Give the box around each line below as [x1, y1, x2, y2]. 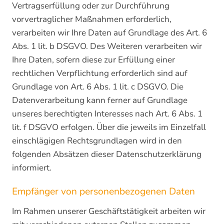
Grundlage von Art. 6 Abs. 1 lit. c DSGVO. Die [12, 81, 183, 92]
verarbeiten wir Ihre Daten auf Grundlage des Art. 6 [12, 27, 207, 38]
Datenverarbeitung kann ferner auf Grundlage [12, 94, 187, 106]
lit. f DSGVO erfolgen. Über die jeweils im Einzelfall [12, 121, 206, 133]
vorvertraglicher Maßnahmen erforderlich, [12, 13, 171, 25]
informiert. [12, 162, 51, 173]
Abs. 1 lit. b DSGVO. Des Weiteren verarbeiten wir [12, 40, 202, 52]
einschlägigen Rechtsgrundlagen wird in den [12, 135, 182, 146]
